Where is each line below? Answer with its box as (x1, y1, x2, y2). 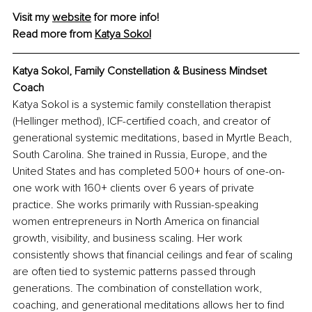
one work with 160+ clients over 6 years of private (13, 181, 257, 196)
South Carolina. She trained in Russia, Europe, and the (13, 148, 270, 162)
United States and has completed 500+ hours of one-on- (13, 164, 285, 179)
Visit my (13, 10, 52, 25)
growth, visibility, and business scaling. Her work (13, 231, 245, 246)
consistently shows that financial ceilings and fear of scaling (13, 248, 295, 263)
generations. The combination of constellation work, (13, 281, 265, 296)
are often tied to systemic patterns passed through (13, 265, 258, 279)
